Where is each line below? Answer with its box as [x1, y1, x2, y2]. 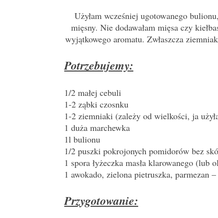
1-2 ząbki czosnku [64, 98, 128, 110]
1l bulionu [64, 133, 100, 145]
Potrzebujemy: [64, 57, 133, 74]
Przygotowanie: [64, 192, 138, 209]
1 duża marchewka [64, 122, 130, 134]
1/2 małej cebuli [64, 87, 121, 99]
